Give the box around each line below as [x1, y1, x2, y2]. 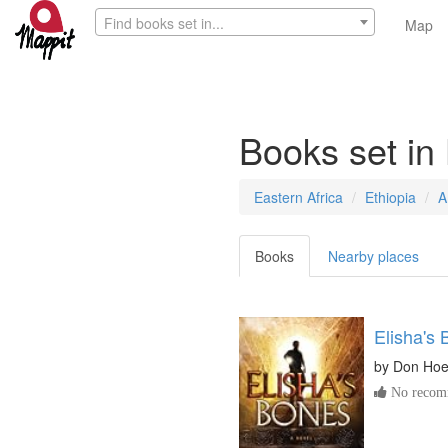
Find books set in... [104, 13, 224, 33]
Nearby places [328, 246, 419, 266]
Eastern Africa [254, 187, 343, 207]
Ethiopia [365, 187, 416, 207]
